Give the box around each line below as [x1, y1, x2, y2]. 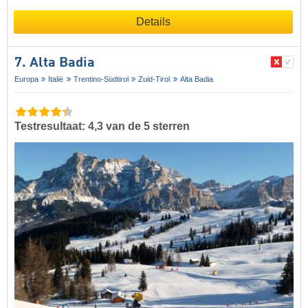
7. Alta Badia [14, 56, 95, 71]
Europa [14, 75, 38, 84]
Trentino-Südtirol [73, 75, 129, 84]
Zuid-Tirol [138, 75, 170, 84]
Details [136, 16, 170, 28]
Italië [48, 75, 64, 84]
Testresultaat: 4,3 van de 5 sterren [14, 120, 190, 133]
